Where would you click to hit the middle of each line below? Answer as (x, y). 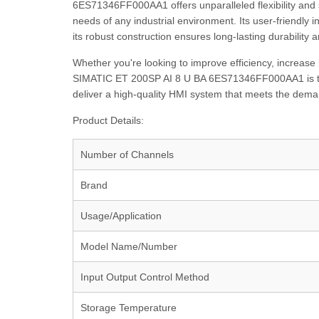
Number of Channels (127, 155)
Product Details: (108, 120)
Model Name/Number (129, 246)
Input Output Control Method (145, 277)
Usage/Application (121, 216)
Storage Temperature (129, 308)
